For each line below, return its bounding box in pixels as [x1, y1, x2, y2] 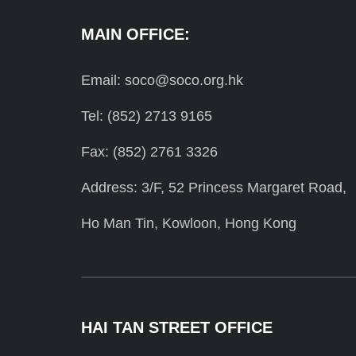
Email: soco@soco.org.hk [81, 72, 243, 89]
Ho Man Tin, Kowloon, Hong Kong [81, 215, 296, 232]
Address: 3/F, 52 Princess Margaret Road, [81, 180, 346, 196]
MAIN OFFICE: [81, 25, 190, 44]
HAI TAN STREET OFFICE [81, 319, 273, 337]
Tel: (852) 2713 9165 [81, 108, 212, 125]
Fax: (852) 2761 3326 [81, 144, 218, 161]
